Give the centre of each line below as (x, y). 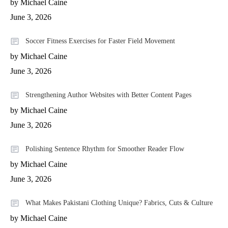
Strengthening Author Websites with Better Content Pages (108, 95)
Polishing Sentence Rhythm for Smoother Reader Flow (105, 149)
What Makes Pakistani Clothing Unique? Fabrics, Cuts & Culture (119, 203)
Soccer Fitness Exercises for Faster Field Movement (100, 41)
